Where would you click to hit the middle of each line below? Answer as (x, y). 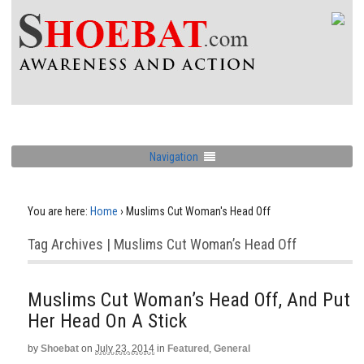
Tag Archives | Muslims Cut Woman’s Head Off (162, 244)
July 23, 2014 (125, 349)
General (232, 349)
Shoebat (60, 349)
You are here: (58, 211)
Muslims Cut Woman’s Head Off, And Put (189, 300)
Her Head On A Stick (107, 321)
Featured (188, 349)
